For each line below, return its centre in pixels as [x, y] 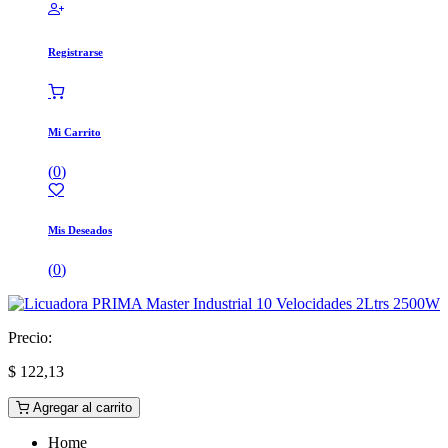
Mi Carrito [74, 131]
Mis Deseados [80, 229]
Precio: [30, 337]
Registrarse [75, 51]
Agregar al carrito [80, 407]
